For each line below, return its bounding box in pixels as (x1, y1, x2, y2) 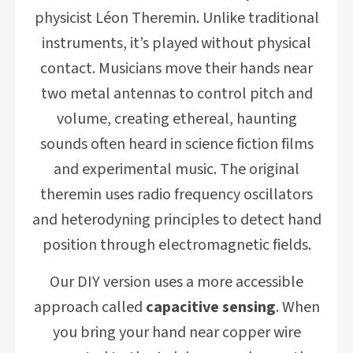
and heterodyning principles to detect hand (32, 209, 321, 231)
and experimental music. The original (54, 158, 299, 180)
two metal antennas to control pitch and (40, 83, 313, 105)
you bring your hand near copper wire (52, 321, 301, 344)
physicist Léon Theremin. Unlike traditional (34, 7, 319, 29)
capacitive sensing (145, 296, 276, 318)
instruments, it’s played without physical (42, 32, 311, 54)
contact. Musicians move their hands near (40, 58, 313, 80)
